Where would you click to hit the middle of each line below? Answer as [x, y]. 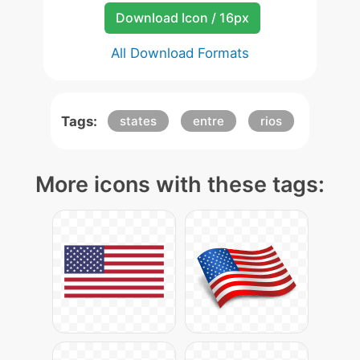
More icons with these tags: [180, 184]
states [138, 121]
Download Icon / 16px [182, 18]
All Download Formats [180, 53]
